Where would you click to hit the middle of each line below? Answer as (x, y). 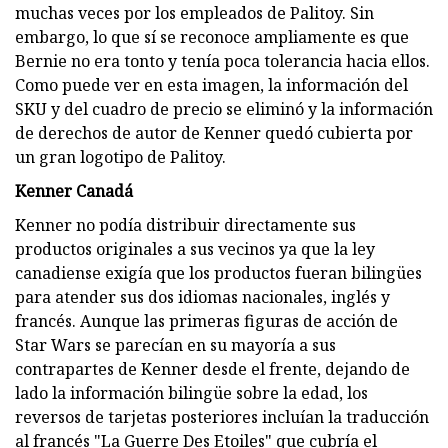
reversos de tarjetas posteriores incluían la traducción (222, 416)
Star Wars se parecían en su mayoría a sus (175, 344)
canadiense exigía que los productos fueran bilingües (218, 272)
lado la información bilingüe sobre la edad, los (191, 392)
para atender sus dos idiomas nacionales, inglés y (202, 296)
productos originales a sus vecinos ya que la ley (195, 248)
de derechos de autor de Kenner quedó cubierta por (214, 132)
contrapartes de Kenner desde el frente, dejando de (212, 368)
